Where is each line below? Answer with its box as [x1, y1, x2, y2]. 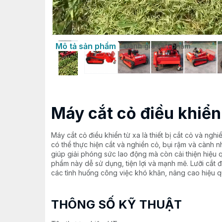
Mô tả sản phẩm [55, 41, 116, 51]
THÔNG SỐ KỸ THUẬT [51, 197, 182, 212]
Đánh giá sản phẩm [123, 42, 190, 50]
